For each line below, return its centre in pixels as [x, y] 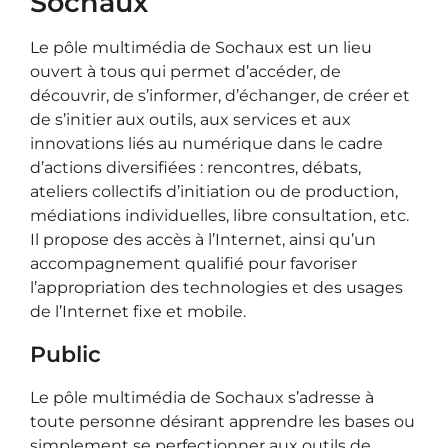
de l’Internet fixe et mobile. [138, 311]
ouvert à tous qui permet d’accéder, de [185, 71]
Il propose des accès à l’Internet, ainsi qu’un [203, 239]
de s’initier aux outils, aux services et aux [190, 119]
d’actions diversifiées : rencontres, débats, [195, 167]
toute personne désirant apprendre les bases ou [222, 421]
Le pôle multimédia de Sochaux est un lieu [201, 47]
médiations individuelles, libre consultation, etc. [219, 215]
